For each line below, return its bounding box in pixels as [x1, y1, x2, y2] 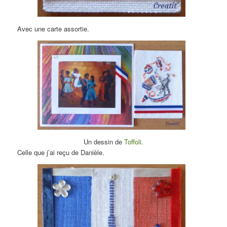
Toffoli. [124, 136, 143, 146]
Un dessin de [84, 136, 124, 146]
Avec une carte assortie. [17, 24, 90, 34]
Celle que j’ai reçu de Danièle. [17, 147, 105, 157]
